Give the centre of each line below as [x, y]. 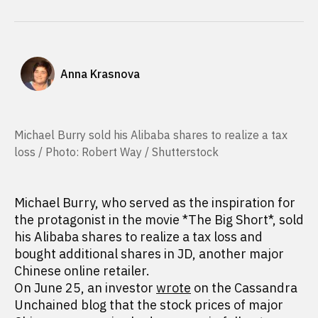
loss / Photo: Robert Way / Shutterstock [116, 152]
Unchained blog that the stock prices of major [149, 305]
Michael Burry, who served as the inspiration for [155, 203]
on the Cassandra [244, 288]
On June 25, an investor [85, 288]
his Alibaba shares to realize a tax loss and [138, 237]
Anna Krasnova [100, 73]
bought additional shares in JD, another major [149, 254]
